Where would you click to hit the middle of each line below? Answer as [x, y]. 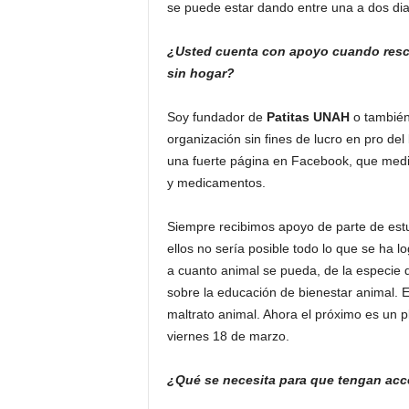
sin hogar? [200, 73]
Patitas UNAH [306, 117]
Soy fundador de [215, 117]
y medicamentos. [218, 183]
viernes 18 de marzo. [228, 336]
